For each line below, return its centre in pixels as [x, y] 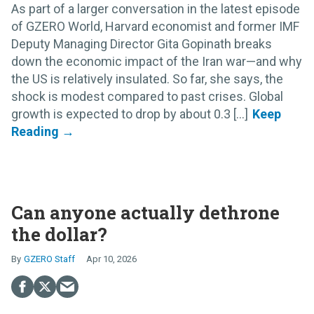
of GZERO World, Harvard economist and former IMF [155, 26]
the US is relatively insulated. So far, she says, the [147, 78]
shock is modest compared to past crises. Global [147, 96]
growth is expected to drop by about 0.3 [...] [130, 114]
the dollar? [59, 234]
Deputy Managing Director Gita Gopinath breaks [142, 43]
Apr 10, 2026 [111, 259]
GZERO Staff [49, 259]
